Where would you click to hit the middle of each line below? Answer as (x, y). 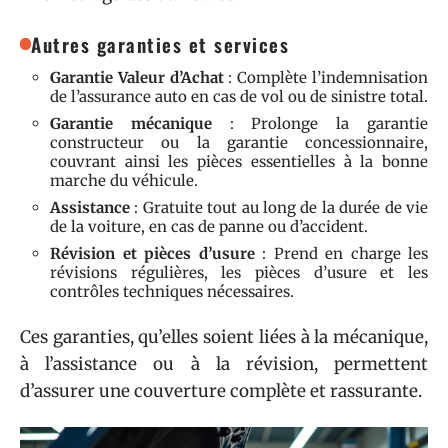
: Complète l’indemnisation (326, 77)
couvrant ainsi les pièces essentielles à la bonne (239, 161)
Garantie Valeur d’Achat (137, 77)
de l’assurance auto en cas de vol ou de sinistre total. (239, 96)
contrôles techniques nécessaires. (172, 291)
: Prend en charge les (341, 253)
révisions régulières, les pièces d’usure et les (239, 272)
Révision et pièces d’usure (152, 253)
